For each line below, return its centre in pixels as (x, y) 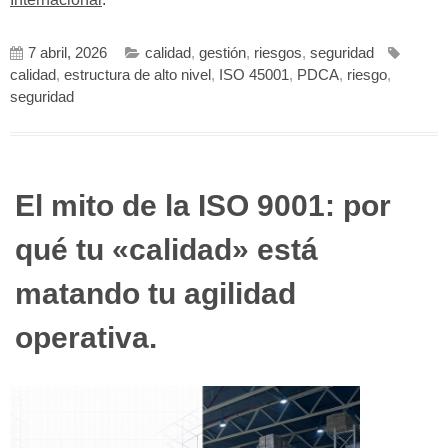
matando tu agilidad (155, 293)
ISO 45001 (254, 74)
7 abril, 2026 (67, 52)
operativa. (86, 337)
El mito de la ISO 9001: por (203, 205)
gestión (222, 52)
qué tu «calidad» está (166, 249)
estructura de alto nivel (137, 74)
